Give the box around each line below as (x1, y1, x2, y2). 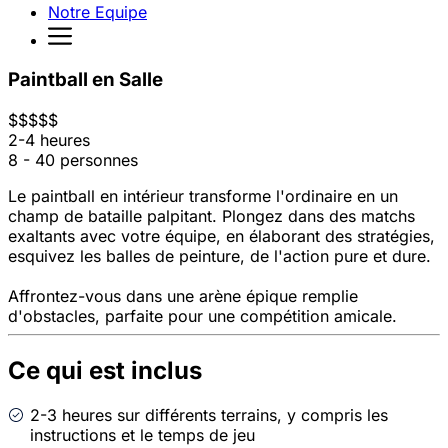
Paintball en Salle (8, 68, 163, 92)
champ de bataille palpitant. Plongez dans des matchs (8, 206, 415, 227)
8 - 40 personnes (8, 150, 138, 171)
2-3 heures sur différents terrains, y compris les (30, 404, 388, 425)
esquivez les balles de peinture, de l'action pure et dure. (8, 246, 431, 267)
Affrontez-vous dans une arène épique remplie (8, 286, 358, 307)
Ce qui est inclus (8, 355, 202, 385)
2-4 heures (8, 130, 90, 151)
